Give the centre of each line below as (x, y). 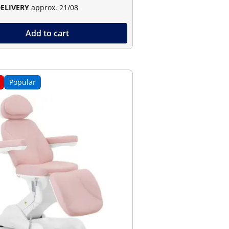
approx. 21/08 (54, 7)
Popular (22, 82)
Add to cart (47, 33)
